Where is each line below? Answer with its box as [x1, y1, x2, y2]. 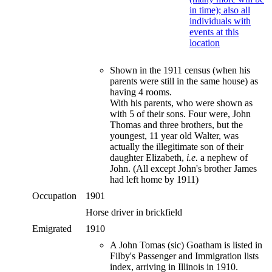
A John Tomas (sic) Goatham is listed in [110, 239, 262, 250]
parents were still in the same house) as [110, 75, 258, 86]
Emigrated [32, 223, 72, 234]
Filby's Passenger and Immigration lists [110, 250, 259, 261]
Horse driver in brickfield [86, 206, 185, 217]
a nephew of [198, 152, 248, 163]
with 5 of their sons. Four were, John [110, 108, 251, 119]
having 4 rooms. [110, 86, 172, 97]
